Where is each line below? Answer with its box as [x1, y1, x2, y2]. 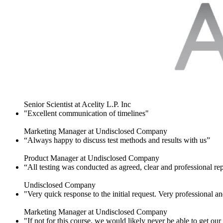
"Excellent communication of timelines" [24, 109, 149, 118]
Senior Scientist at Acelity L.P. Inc [24, 100, 131, 109]
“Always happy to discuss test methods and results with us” [24, 136, 210, 145]
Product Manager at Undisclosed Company [24, 154, 159, 163]
